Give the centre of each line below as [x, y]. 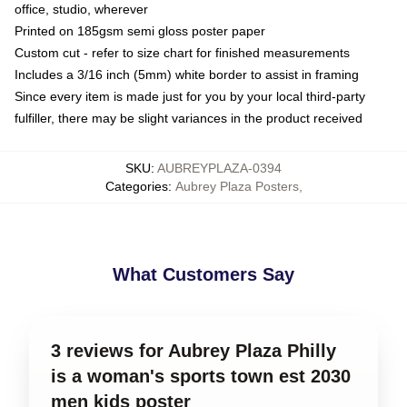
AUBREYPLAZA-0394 [219, 168]
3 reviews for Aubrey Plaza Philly [194, 350]
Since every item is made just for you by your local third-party [190, 96]
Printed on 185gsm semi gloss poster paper [140, 30]
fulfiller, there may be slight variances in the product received [189, 118]
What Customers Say [203, 274]
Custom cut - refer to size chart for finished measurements [182, 52]
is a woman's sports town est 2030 [201, 376]
